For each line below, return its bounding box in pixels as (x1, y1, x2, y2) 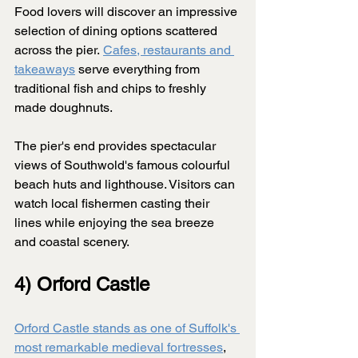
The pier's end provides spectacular (14, 138, 219, 154)
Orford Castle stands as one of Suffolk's (14, 320, 240, 336)
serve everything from (75, 62, 203, 78)
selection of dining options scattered (14, 23, 221, 39)
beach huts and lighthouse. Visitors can (14, 177, 238, 193)
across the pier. (14, 42, 103, 58)
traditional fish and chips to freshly (14, 81, 209, 97)
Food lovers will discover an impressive (14, 4, 241, 20)
